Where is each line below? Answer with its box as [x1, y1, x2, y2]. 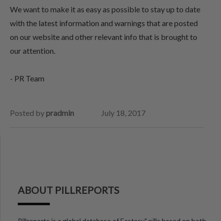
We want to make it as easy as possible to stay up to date [10, 4, 200, 14]
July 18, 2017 [101, 108, 146, 117]
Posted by [10, 108, 46, 117]
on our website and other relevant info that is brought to [10, 32, 197, 41]
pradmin [46, 108, 74, 117]
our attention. [10, 46, 55, 55]
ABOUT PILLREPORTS [18, 184, 119, 196]
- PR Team [10, 74, 44, 83]
